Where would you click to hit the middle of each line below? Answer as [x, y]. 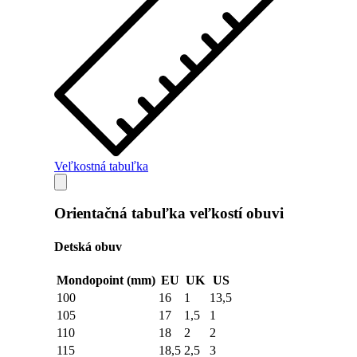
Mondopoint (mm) [106, 280]
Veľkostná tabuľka [101, 166]
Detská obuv [88, 246]
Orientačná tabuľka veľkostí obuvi [169, 214]
